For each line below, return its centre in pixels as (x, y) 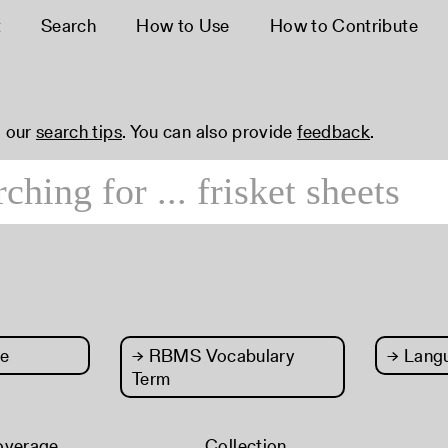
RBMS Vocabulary (219, 355)
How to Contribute (343, 25)
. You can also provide (209, 131)
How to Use (183, 25)
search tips (78, 131)
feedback (334, 131)
